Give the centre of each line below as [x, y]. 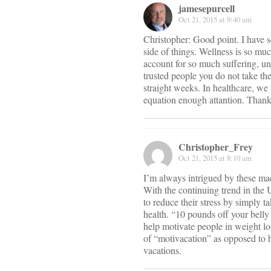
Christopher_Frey [216, 147]
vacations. [162, 250]
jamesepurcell [207, 8]
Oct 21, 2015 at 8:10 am [215, 158]
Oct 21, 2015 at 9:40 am [215, 20]
